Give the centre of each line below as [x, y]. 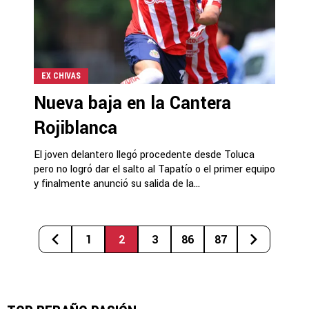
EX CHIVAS [61, 76]
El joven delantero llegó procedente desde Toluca [144, 155]
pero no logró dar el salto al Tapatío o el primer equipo [154, 169]
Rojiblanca [76, 128]
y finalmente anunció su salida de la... [117, 184]
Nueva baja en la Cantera [132, 103]
